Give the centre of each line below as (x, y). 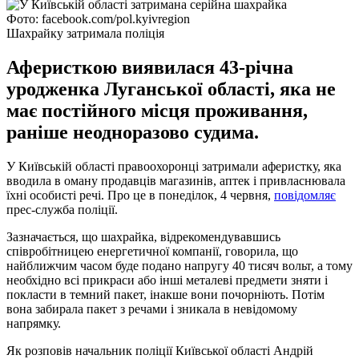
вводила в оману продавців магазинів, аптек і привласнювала (176, 180)
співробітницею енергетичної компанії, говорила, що (152, 251)
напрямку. (34, 323)
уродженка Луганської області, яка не (171, 89)
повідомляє (305, 195)
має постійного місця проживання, (157, 110)
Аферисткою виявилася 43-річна (150, 67)
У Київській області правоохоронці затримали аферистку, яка (174, 166)
